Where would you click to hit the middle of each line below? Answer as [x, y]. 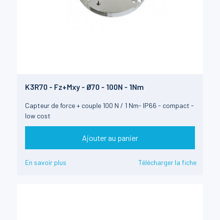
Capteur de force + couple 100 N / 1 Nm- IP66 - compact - [110, 106]
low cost [38, 116]
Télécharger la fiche [167, 162]
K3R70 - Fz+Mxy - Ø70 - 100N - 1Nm [84, 87]
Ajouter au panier [110, 137]
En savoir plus [46, 162]
